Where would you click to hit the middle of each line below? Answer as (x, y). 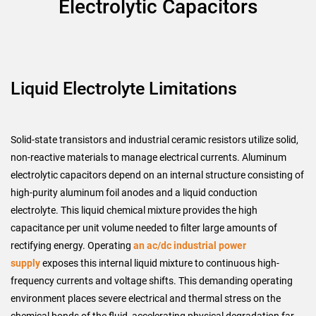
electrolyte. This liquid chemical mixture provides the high (134, 210)
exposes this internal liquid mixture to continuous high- (161, 263)
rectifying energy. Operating (72, 245)
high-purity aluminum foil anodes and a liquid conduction (134, 193)
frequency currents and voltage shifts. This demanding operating (152, 281)
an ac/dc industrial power (190, 245)
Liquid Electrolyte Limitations (124, 89)
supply (26, 263)
